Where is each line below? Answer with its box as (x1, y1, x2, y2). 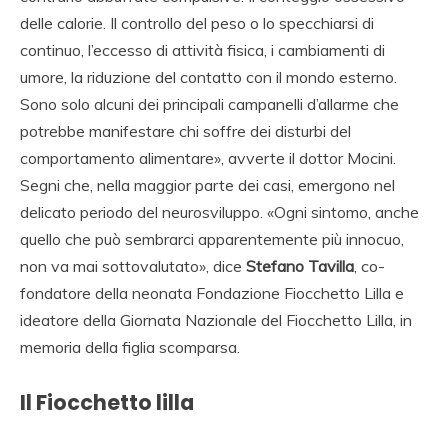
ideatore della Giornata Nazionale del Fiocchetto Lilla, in (20, 309, 412, 330)
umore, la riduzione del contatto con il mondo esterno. (20, 66, 397, 87)
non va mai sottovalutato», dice (20, 255, 246, 276)
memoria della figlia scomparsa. (20, 336, 240, 357)
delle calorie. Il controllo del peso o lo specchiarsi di (20, 12, 374, 33)
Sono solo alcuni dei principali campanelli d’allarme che (20, 93, 399, 114)
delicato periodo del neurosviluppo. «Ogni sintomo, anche (20, 201, 419, 222)
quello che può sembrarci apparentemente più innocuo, (20, 228, 404, 249)
